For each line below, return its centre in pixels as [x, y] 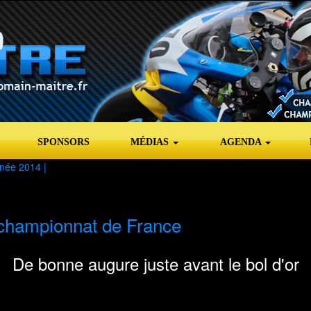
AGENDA [242, 142]
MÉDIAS [151, 142]
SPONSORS [64, 142]
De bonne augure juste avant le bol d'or [155, 263]
